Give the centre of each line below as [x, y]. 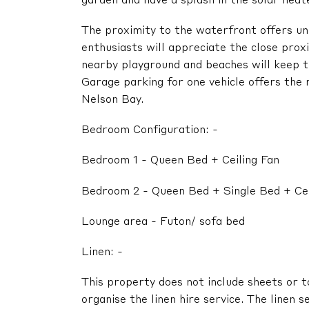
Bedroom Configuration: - [150, 131]
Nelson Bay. [112, 100]
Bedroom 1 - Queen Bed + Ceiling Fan [180, 161]
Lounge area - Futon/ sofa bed [163, 222]
